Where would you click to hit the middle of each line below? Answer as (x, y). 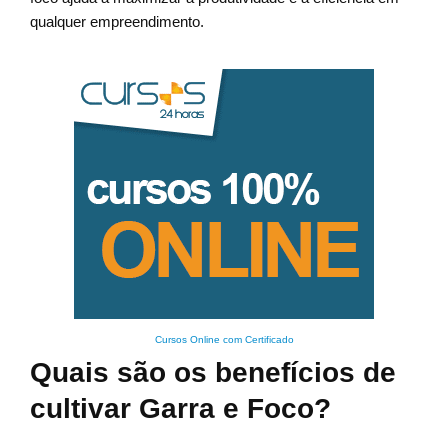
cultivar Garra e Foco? (180, 409)
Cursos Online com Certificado (224, 340)
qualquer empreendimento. (117, 22)
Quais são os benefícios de (213, 373)
